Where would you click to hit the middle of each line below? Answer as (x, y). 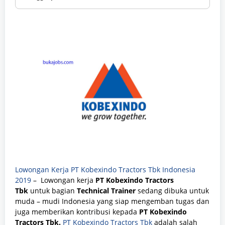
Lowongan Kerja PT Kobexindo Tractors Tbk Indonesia (105, 169)
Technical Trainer (107, 190)
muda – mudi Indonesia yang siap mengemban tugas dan (112, 201)
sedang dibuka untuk (173, 190)
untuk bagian (52, 190)
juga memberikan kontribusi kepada (77, 211)
